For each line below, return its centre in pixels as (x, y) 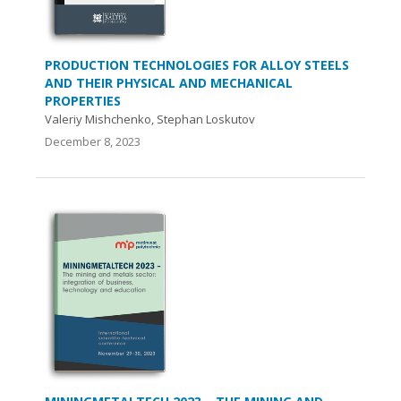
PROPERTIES (83, 100)
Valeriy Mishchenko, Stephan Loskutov (150, 119)
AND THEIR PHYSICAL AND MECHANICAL (169, 82)
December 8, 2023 (93, 141)
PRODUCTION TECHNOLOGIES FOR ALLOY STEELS (197, 64)
